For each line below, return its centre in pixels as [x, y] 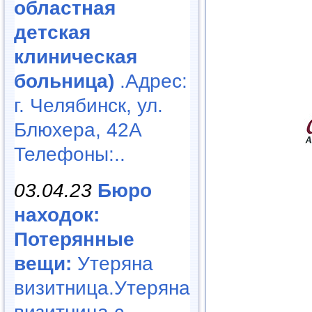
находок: [57, 214]
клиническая [76, 56]
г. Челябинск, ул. [88, 105]
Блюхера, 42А [78, 130]
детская [52, 32]
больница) [64, 81]
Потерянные [74, 239]
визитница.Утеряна [102, 288]
